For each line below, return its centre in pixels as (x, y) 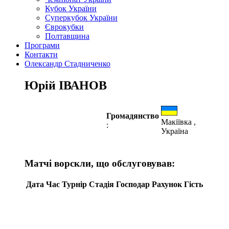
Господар (133, 185)
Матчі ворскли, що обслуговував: (100, 163)
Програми (42, 45)
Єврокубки (64, 27)
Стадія (101, 185)
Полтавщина (67, 36)
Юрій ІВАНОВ (66, 85)
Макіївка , (178, 122)
